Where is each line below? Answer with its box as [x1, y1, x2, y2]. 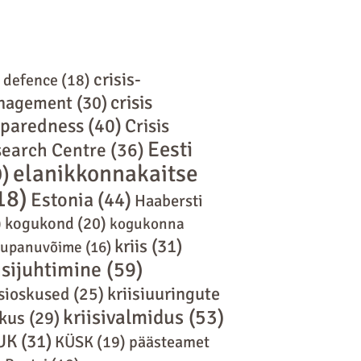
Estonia [30, 187, 93, 212]
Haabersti [134, 190, 203, 211]
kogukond [4, 213, 74, 234]
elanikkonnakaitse [12, 158, 198, 189]
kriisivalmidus [62, 304, 184, 330]
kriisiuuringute [106, 282, 220, 305]
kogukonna [109, 214, 185, 234]
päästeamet [128, 331, 210, 352]
